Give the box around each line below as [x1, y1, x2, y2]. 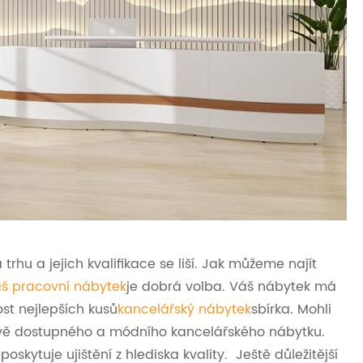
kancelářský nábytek [117, 298, 251, 320]
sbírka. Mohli [251, 298, 331, 320]
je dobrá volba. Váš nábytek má [126, 275, 336, 297]
